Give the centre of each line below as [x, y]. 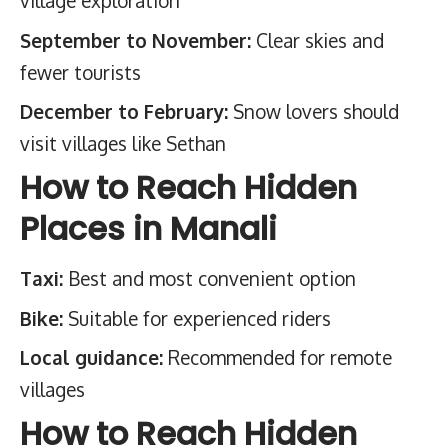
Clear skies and [317, 39]
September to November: [135, 39]
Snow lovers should [313, 111]
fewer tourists [80, 71]
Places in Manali [148, 228]
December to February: [124, 111]
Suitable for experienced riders [197, 317]
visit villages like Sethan [123, 143]
